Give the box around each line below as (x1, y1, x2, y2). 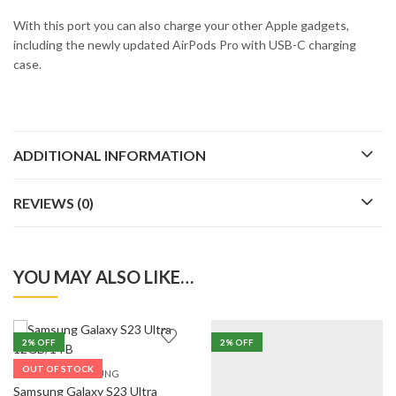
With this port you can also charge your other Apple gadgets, (13, 17, 349, 33)
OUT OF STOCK (22, 363, 94, 375)
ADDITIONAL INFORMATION (13, 147, 206, 164)
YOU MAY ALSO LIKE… (13, 266, 194, 288)
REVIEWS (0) (13, 194, 94, 212)
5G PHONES (13, 368, 66, 380)
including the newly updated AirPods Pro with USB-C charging (13, 36, 356, 52)
